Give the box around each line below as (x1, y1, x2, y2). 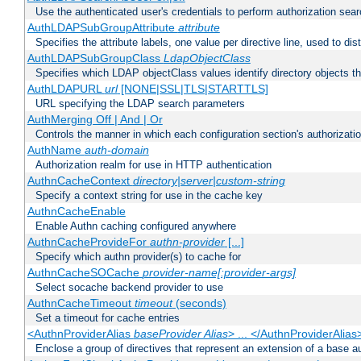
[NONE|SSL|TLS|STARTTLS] (117, 82, 268, 96)
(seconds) (172, 297, 226, 310)
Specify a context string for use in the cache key (35, 189, 263, 202)
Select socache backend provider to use (35, 281, 223, 294)
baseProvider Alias (133, 327, 228, 341)
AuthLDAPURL (27, 82, 105, 96)
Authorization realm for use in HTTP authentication (35, 159, 272, 172)
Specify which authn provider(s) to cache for (35, 251, 241, 263)
